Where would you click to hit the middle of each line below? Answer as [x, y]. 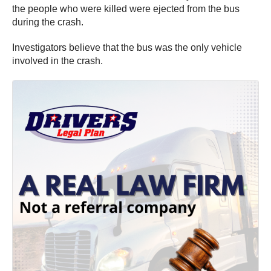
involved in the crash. [57, 61]
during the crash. [48, 22]
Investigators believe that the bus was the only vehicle [127, 48]
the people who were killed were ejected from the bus [126, 9]
